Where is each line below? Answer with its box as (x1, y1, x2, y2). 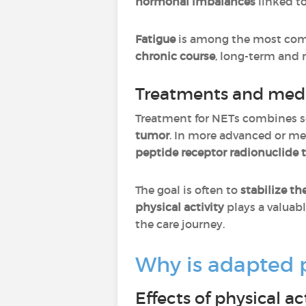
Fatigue (135, 32, 176, 46)
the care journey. (135, 217, 225, 231)
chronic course (135, 49, 215, 63)
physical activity (135, 200, 227, 214)
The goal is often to (135, 183, 240, 197)
